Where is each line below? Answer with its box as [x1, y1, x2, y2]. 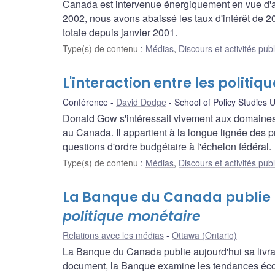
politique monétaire [63, 207, 201, 227]
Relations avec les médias [63, 229, 164, 242]
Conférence [63, 96, 108, 109]
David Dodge [116, 96, 166, 109]
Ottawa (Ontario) [172, 229, 237, 242]
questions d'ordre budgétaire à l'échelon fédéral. [63, 139, 271, 154]
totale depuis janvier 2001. [63, 25, 177, 40]
